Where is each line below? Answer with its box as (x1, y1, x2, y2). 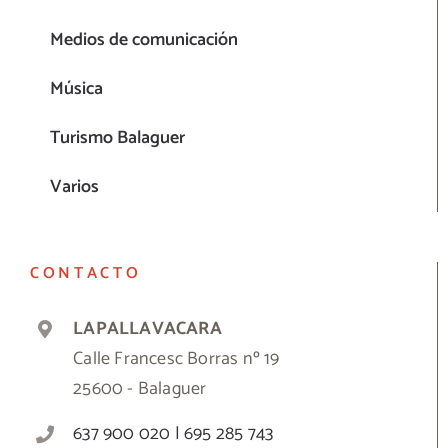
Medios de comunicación (50, 24, 238, 55)
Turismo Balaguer (50, 122, 185, 153)
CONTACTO (30, 259, 142, 287)
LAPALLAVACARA (73, 313, 222, 344)
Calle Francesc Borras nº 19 (73, 343, 280, 374)
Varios (50, 171, 99, 202)
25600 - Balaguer (73, 373, 207, 404)
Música (50, 73, 103, 104)
